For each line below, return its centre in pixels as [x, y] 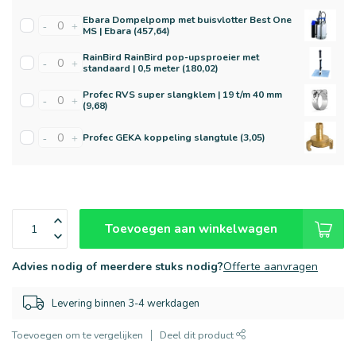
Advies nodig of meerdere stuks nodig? [118, 267]
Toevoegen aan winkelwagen [191, 228]
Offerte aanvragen [271, 267]
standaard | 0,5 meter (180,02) [151, 68]
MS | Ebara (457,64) [126, 31]
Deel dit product [198, 335]
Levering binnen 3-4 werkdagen [126, 303]
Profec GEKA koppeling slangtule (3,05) [174, 137]
